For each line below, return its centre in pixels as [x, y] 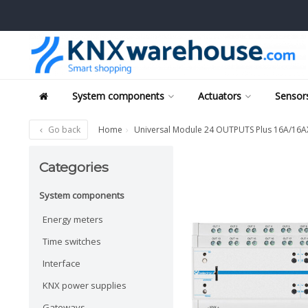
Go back [63, 130]
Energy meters [73, 219]
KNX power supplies [85, 285]
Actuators [220, 96]
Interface [62, 263]
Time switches [72, 241]
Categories [74, 167]
